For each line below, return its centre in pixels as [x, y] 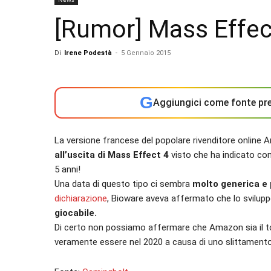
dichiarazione [81, 198]
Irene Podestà [88, 53]
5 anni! [67, 169]
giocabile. [76, 213]
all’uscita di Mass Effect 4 [112, 155]
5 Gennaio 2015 [146, 53]
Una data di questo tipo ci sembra [123, 184]
